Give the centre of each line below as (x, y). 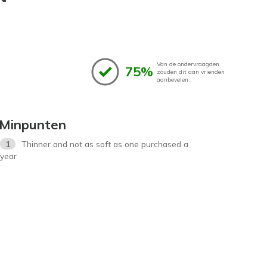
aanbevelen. (173, 79)
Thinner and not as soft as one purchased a (105, 144)
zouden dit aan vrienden (191, 72)
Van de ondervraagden (188, 64)
